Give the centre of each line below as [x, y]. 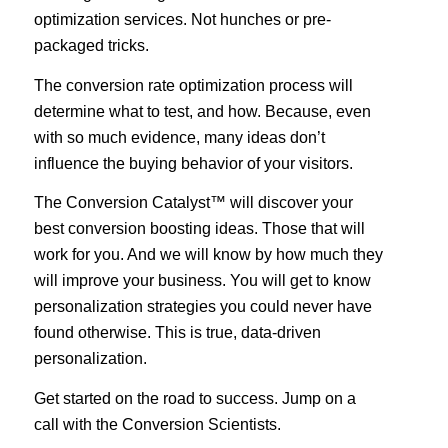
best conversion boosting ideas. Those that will [199, 229]
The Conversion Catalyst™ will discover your [193, 203]
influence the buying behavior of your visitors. [193, 163]
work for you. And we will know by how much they [208, 255]
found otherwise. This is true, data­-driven [177, 333]
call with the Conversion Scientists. [157, 425]
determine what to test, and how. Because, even [202, 111]
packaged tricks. [91, 46]
